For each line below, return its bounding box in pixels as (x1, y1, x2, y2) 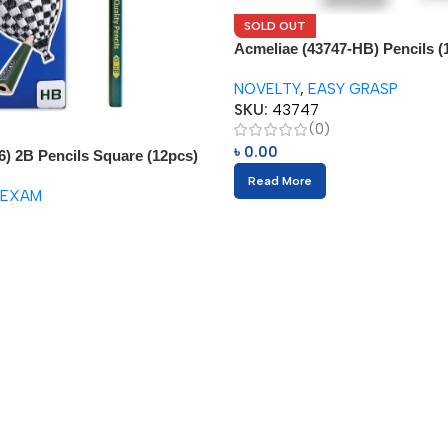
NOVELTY (234, 80, 300, 99)
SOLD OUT (244, 19, 306, 34)
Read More (248, 174, 312, 189)
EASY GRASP (308, 80, 398, 99)
